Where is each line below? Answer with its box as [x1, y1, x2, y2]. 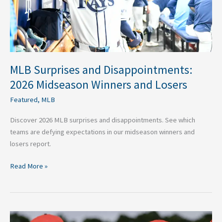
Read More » [10, 162, 48, 171]
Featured [10, 95, 38, 105]
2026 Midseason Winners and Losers [10, 77, 187, 92]
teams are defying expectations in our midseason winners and [10, 127, 195, 136]
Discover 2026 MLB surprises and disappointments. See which [10, 115, 195, 124]
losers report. [10, 139, 51, 148]
